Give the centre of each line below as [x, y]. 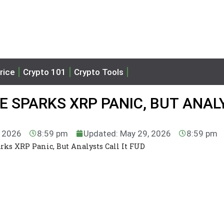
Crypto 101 [44, 72]
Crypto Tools [99, 72]
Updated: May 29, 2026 [127, 133]
